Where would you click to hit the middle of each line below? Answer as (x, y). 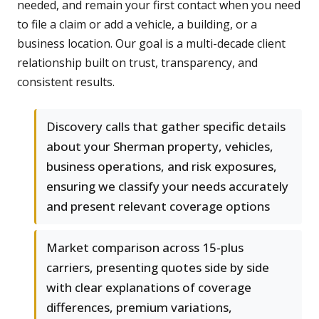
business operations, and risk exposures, (162, 167)
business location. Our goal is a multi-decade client (151, 44)
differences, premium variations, (139, 308)
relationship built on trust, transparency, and (137, 63)
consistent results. (66, 82)
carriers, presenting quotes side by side (158, 268)
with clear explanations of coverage (149, 288)
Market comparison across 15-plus (145, 248)
